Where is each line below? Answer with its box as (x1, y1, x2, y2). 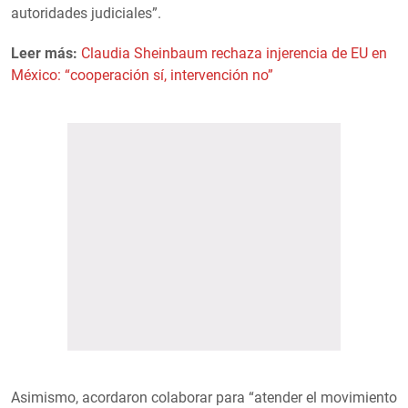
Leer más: (11, 44, 77, 62)
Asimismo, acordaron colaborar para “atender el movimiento (11, 388, 397, 406)
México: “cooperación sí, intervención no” (11, 66, 273, 84)
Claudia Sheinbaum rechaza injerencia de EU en (81, 44, 387, 62)
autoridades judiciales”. (11, 4, 161, 22)
